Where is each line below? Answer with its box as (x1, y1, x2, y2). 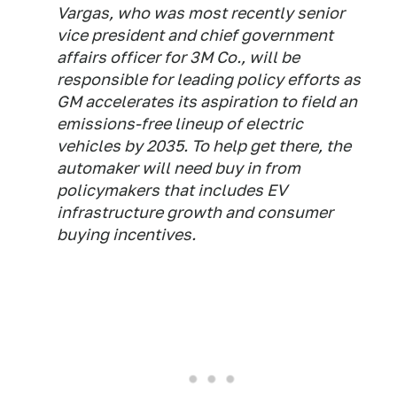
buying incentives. (57, 224, 196, 244)
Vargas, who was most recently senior (57, 3, 345, 22)
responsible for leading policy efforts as (57, 69, 361, 89)
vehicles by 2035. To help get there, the (57, 136, 351, 155)
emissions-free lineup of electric (57, 113, 303, 133)
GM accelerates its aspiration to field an (57, 91, 357, 111)
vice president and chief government (57, 25, 333, 44)
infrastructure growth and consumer (57, 202, 333, 222)
